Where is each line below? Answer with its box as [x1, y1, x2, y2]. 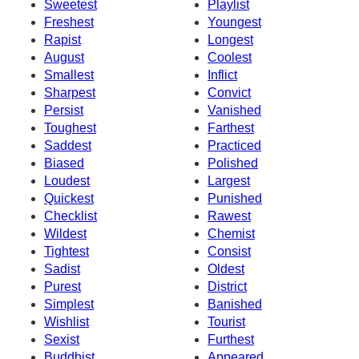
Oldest [208, 261, 244, 276]
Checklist [44, 208, 97, 223]
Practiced [208, 138, 261, 152]
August [44, 50, 84, 64]
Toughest [44, 120, 96, 135]
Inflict [208, 67, 237, 82]
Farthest [208, 120, 254, 135]
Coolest [208, 50, 252, 64]
